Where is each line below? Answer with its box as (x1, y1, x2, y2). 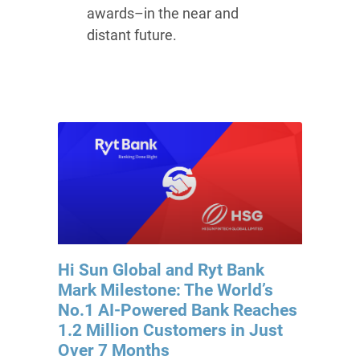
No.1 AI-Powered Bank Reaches (57, 301, 297, 321)
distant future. (87, 27, 178, 44)
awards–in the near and (87, 5, 239, 22)
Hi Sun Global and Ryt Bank (57, 260, 264, 280)
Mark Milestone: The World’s (57, 280, 273, 301)
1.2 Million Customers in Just (57, 321, 283, 341)
